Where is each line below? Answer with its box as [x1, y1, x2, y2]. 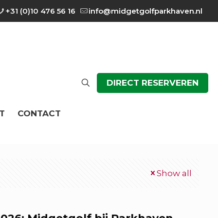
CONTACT [18, 108, 61, 118]
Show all [157, 168, 192, 178]
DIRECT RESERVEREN [107, 77, 199, 88]
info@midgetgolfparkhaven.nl [89, 6, 202, 16]
